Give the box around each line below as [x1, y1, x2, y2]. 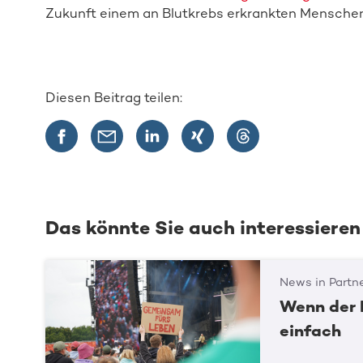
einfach [280, 321, 342, 341]
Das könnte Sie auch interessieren [45, 216, 361, 240]
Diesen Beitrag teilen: [45, 88, 182, 105]
